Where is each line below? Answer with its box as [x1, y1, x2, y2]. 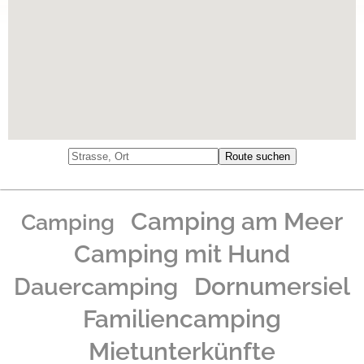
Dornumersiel [194, 272, 350, 301]
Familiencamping [83, 305, 281, 333]
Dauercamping [14, 272, 178, 301]
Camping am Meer [131, 207, 343, 236]
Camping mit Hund [74, 240, 290, 268]
